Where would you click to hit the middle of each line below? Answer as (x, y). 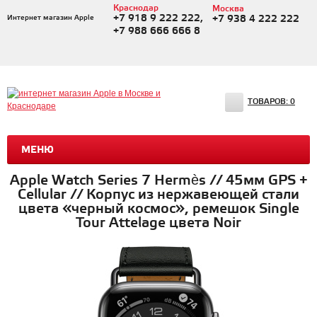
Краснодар (136, 8)
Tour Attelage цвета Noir (158, 223)
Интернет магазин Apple (51, 18)
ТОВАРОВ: (269, 102)
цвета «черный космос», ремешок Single (158, 209)
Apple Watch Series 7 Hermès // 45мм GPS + (158, 181)
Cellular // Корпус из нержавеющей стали (158, 195)
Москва (228, 9)
